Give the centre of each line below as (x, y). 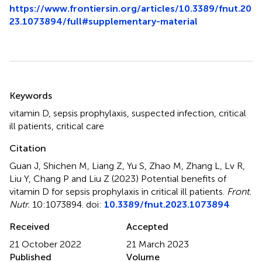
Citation (28, 148)
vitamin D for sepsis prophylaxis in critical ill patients (116, 191)
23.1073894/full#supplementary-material (104, 21)
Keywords (31, 95)
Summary (39, 88)
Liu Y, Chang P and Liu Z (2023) (75, 178)
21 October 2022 (45, 244)
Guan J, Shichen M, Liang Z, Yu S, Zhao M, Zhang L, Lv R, (127, 166)
